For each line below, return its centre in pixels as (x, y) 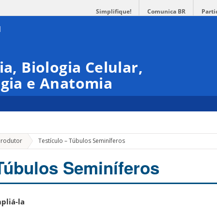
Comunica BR (166, 11)
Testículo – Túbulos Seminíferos (81, 141)
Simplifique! (114, 11)
